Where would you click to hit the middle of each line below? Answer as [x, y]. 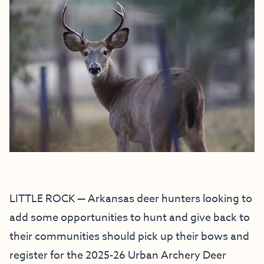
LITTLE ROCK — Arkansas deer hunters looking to [131, 199]
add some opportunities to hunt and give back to [130, 217]
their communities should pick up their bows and [129, 236]
